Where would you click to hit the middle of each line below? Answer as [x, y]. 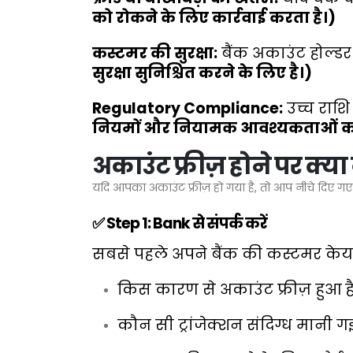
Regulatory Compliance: [188, 108]
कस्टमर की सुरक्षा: [155, 53]
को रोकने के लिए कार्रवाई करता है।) [214, 17]
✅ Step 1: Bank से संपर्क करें [180, 223]
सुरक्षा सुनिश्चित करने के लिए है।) [202, 72]
